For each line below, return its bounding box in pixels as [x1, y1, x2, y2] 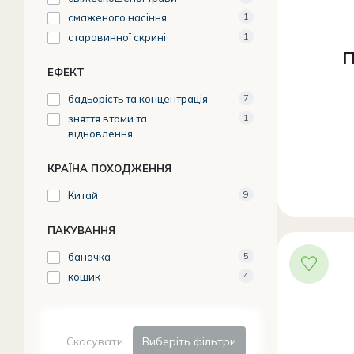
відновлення [68, 127, 133, 140]
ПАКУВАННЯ [47, 224, 115, 236]
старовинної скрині [68, 31, 166, 43]
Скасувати [66, 334, 123, 348]
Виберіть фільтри [142, 334, 236, 348]
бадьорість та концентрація [68, 92, 208, 105]
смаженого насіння [68, 11, 167, 24]
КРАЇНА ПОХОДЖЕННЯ [47, 162, 171, 175]
